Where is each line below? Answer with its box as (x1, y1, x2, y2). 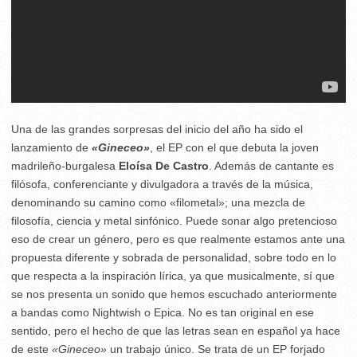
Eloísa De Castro (119, 159, 209, 172)
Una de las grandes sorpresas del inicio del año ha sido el (11, 123, 303, 135)
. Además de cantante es (209, 159, 334, 172)
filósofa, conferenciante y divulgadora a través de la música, (11, 178, 313, 190)
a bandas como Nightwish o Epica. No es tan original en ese (11, 306, 314, 319)
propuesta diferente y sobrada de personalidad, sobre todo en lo (11, 251, 336, 264)
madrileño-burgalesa (11, 159, 119, 172)
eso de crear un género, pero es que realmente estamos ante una (11, 233, 345, 245)
